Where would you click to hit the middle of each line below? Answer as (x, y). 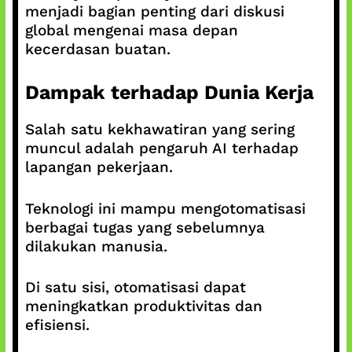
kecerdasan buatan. (97, 49)
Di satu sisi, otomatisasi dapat (135, 287)
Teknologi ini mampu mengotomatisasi (165, 208)
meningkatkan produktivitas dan (143, 306)
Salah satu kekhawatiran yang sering (159, 129)
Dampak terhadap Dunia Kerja (169, 92)
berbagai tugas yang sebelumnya (145, 227)
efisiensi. (57, 325)
